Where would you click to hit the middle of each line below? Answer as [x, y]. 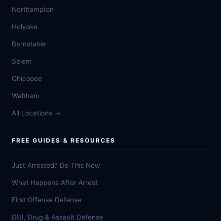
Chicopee [27, 78]
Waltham [26, 96]
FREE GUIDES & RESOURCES [64, 140]
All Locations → [36, 113]
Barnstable [29, 44]
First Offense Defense [47, 200]
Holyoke [25, 27]
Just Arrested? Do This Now [56, 165]
